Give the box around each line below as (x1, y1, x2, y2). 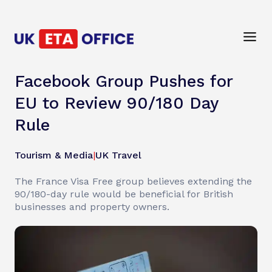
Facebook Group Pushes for (15, 72, 233, 91)
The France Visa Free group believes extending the (15, 175, 252, 187)
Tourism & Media (15, 149, 93, 161)
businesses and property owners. (15, 201, 169, 212)
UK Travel (95, 149, 141, 161)
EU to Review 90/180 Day (15, 93, 218, 113)
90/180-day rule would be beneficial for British (15, 188, 233, 200)
